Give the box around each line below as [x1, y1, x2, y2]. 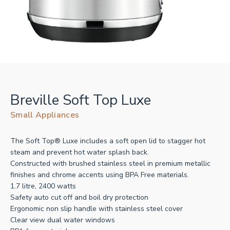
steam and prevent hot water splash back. [10, 147, 149, 158]
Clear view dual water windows [10, 215, 115, 225]
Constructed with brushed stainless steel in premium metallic [10, 159, 210, 169]
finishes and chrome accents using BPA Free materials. [10, 170, 189, 180]
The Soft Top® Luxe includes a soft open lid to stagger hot [10, 136, 205, 146]
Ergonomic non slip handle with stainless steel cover [10, 204, 183, 214]
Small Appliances [10, 109, 80, 121]
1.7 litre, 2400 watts [10, 181, 76, 191]
